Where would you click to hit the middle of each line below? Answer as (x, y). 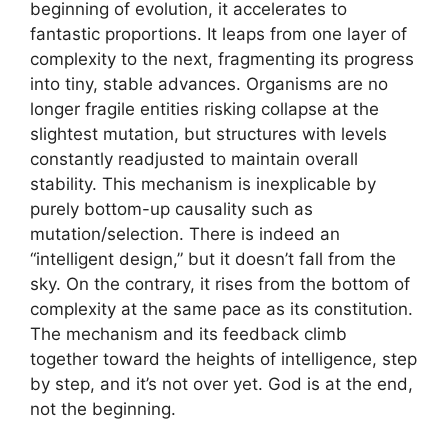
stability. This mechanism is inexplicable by (203, 183)
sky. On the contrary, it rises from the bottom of (220, 283)
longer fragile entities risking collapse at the (204, 108)
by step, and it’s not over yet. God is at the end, (221, 383)
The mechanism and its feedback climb (188, 333)
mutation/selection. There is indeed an (185, 233)
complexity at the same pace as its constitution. (221, 308)
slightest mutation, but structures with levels (208, 133)
